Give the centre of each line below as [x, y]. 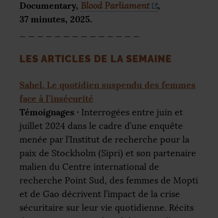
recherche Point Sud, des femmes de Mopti [109, 180]
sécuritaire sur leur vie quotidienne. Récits [107, 208]
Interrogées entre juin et [131, 112]
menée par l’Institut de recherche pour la [104, 139]
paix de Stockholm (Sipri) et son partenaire [108, 153]
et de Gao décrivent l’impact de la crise [100, 194]
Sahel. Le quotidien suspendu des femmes [108, 85]
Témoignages [48, 112]
